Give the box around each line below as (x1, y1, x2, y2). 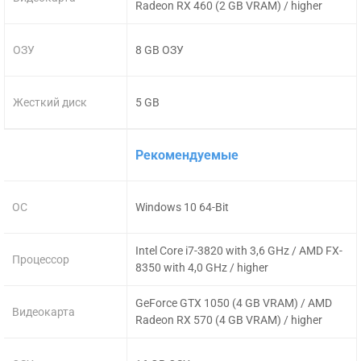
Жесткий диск (13, 95, 87, 109)
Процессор (12, 252, 69, 266)
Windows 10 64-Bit (135, 200, 230, 214)
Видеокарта (12, 305, 75, 318)
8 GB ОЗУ (135, 43, 185, 56)
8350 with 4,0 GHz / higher (135, 261, 269, 274)
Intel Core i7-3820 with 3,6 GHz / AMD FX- (135, 244, 343, 257)
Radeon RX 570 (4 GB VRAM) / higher (135, 313, 323, 326)
